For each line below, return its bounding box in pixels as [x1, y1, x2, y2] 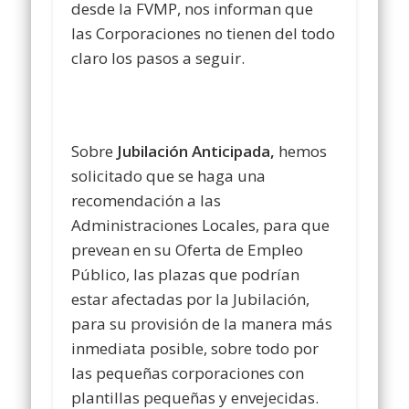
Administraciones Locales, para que [71, 215, 330, 236]
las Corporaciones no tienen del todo [71, 23, 336, 45]
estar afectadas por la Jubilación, [71, 288, 310, 310]
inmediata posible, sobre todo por [71, 338, 320, 360]
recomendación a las [71, 190, 222, 212]
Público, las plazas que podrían [71, 264, 300, 286]
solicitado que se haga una [71, 165, 267, 187]
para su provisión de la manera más [71, 313, 333, 335]
